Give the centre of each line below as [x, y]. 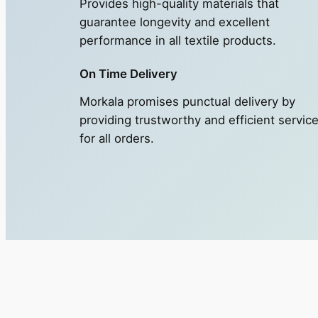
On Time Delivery [128, 74]
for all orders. [117, 139]
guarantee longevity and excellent [175, 22]
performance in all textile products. [178, 41]
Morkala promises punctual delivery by [187, 102]
